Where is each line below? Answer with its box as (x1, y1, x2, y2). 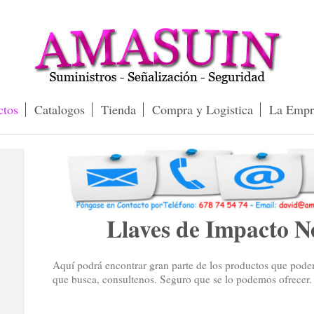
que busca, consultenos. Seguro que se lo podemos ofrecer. (52, 272, 312, 287)
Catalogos (34, 101, 85, 118)
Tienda (101, 101, 136, 118)
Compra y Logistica (152, 101, 253, 118)
